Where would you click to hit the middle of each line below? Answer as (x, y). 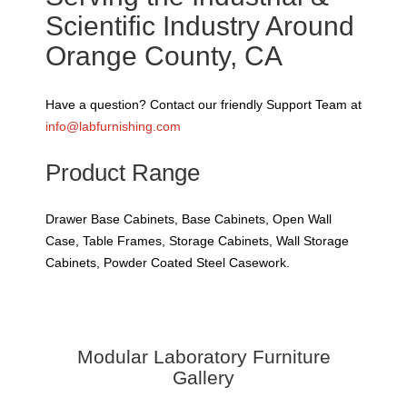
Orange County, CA (164, 56)
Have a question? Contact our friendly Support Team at (203, 105)
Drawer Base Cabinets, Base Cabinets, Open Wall (189, 219)
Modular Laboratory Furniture (203, 357)
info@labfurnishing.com (113, 127)
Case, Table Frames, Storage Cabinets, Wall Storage (197, 241)
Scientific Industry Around (200, 26)
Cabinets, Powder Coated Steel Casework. (168, 263)
